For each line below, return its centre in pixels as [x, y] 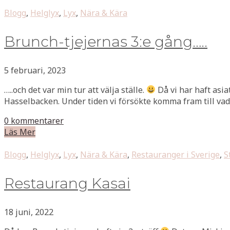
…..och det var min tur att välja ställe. [75, 90]
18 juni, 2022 [29, 212]
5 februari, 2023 [35, 70]
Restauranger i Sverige [176, 154]
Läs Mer [20, 132]
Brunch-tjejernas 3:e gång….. [106, 41]
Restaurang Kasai [67, 183]
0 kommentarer [34, 120]
